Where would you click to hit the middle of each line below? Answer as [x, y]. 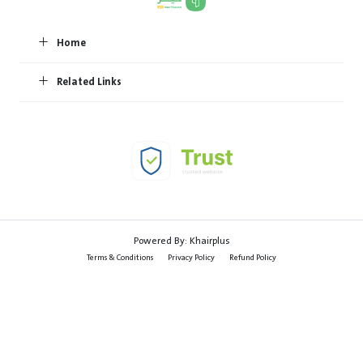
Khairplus [209, 241]
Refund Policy [253, 258]
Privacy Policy [191, 258]
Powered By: [161, 241]
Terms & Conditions [120, 258]
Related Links [88, 82]
